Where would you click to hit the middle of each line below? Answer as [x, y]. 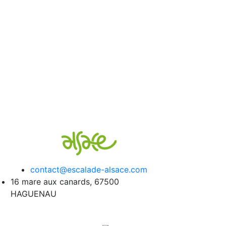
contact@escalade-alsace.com [89, 169]
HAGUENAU [34, 194]
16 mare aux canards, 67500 [65, 182]
